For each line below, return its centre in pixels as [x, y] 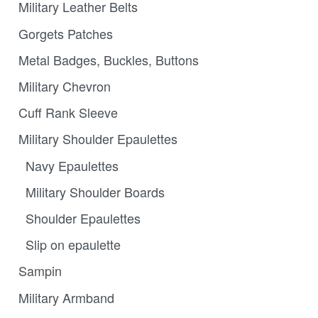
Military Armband [66, 297]
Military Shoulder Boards [95, 191]
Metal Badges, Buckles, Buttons [108, 59]
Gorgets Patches [65, 33]
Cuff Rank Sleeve [68, 113]
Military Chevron [64, 86]
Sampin [40, 271]
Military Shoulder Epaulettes [98, 139]
